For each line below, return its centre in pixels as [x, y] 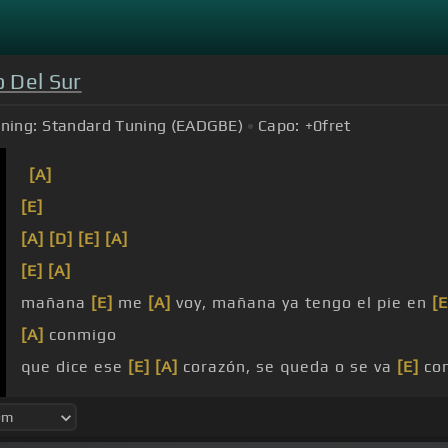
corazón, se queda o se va [287, 367]
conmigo [80, 335]
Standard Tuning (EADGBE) [143, 126]
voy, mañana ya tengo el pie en [301, 303]
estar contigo [196, 399]
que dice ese [74, 367]
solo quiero [69, 399]
